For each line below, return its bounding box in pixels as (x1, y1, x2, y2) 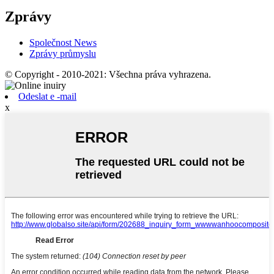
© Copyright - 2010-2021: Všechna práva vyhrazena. (5, 68, 211, 80)
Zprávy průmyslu (29, 48, 96, 59)
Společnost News (29, 37, 97, 48)
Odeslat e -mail (18, 91, 76, 102)
